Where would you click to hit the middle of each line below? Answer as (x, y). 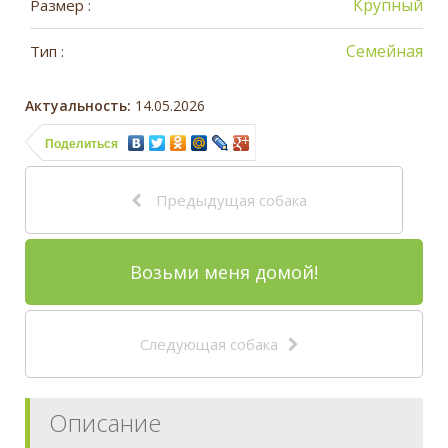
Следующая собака (208, 343)
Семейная (384, 50)
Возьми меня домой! (224, 271)
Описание (105, 422)
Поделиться (81, 143)
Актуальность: (78, 105)
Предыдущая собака (229, 199)
